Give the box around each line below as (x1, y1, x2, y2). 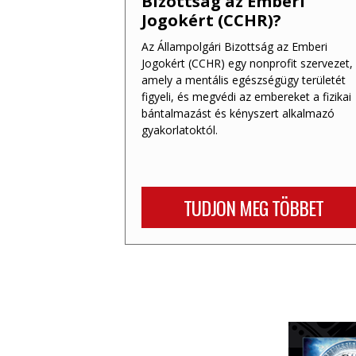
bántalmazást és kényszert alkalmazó (141, 105, 335, 121)
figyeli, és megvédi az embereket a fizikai (141, 88, 351, 104)
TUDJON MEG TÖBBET (183, 192, 323, 222)
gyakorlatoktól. (141, 122, 218, 137)
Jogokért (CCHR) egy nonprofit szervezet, (141, 55, 353, 71)
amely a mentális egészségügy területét (141, 72, 346, 87)
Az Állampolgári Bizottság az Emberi (141, 38, 327, 54)
